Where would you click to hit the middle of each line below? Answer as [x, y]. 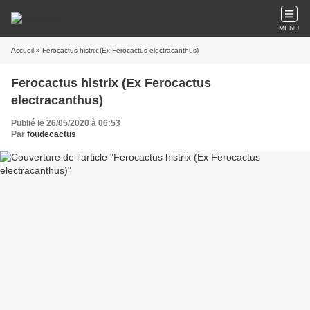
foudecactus [52, 134]
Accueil [22, 50]
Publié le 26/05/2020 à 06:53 [66, 123]
